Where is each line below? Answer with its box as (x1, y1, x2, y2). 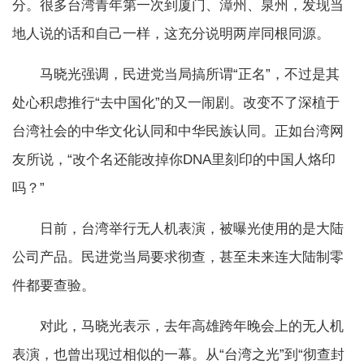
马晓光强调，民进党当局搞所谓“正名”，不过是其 (12, 67, 340, 83)
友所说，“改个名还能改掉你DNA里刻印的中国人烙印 (12, 152, 336, 168)
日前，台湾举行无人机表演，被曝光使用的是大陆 (12, 221, 344, 237)
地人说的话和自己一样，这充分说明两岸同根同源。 (12, 26, 330, 42)
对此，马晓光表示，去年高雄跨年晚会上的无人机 (12, 318, 344, 335)
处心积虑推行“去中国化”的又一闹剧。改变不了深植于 (12, 95, 340, 111)
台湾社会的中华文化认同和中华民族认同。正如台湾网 (12, 123, 344, 140)
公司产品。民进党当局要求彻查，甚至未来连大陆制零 (12, 249, 344, 266)
